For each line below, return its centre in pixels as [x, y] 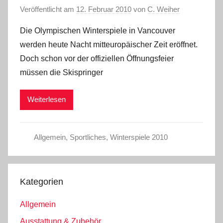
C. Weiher [164, 9]
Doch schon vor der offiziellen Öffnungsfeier [97, 58]
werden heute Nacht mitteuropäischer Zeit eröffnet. [109, 44]
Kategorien [42, 181]
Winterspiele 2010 [139, 137]
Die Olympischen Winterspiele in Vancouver [98, 30]
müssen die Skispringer [61, 72]
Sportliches [88, 137]
